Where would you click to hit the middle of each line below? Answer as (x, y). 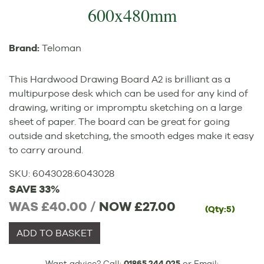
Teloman (62, 48)
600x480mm (132, 15)
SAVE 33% (34, 189)
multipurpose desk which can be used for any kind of (128, 94)
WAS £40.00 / (52, 207)
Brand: (25, 48)
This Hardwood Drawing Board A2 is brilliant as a (120, 80)
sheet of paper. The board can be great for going (119, 122)
